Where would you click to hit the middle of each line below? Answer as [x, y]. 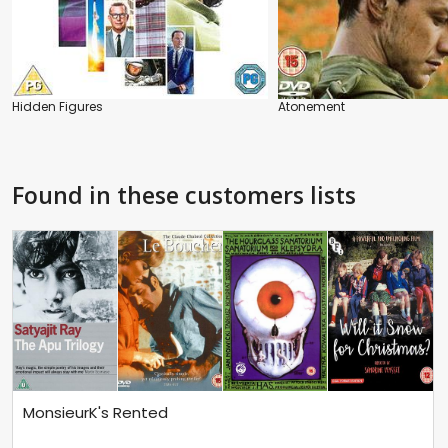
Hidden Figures [57, 106]
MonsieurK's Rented [95, 413]
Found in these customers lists [184, 194]
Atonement [311, 106]
